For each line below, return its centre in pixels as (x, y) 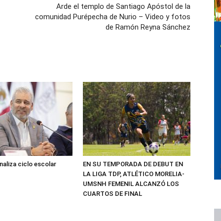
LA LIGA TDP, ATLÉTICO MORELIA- (134, 174)
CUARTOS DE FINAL (112, 194)
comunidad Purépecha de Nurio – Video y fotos (113, 17)
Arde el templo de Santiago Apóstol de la (123, 6)
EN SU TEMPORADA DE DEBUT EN (133, 164)
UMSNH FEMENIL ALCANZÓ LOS (131, 184)
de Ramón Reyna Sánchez (148, 27)
